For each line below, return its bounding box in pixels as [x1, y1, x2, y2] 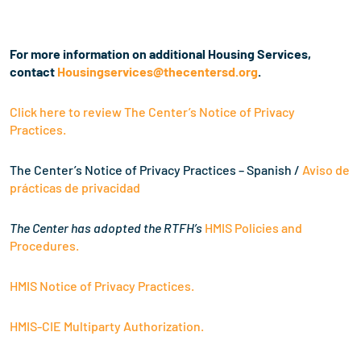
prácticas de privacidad [10, 180, 140, 196]
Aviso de [302, 162, 350, 178]
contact [10, 64, 57, 80]
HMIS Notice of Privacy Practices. [10, 278, 194, 294]
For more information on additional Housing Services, [10, 46, 311, 62]
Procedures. [10, 238, 79, 254]
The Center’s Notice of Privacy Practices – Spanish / [10, 162, 302, 178]
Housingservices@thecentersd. [57, 64, 239, 80]
